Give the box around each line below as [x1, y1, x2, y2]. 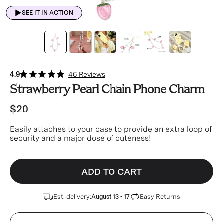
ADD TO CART [81, 166, 142, 177]
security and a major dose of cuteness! [10, 133, 151, 143]
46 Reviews [68, 70, 105, 78]
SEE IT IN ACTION [21, 9, 73, 17]
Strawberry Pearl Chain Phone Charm [10, 84, 204, 96]
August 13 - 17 [91, 193, 130, 200]
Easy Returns [139, 193, 180, 200]
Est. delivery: [53, 193, 91, 200]
